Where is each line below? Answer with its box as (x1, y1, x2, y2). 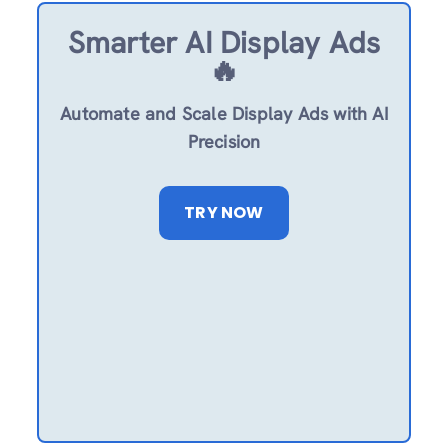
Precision (187, 129, 261, 153)
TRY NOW (184, 200, 264, 224)
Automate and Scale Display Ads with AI (60, 101, 388, 125)
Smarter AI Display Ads (67, 22, 381, 62)
